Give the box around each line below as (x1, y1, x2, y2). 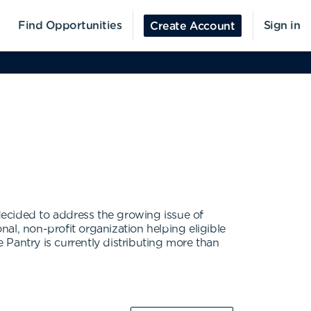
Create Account (150, 21, 235, 32)
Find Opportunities (18, 20, 122, 31)
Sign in (263, 20, 300, 31)
